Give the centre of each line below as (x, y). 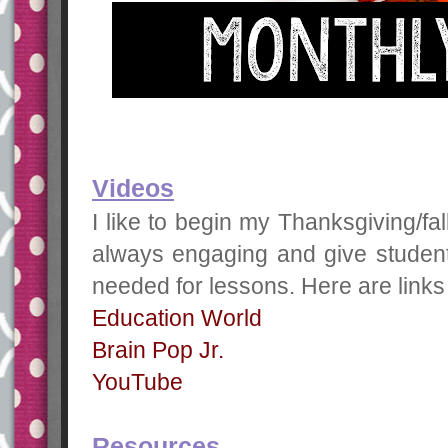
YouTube (137, 382)
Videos (133, 189)
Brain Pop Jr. (158, 350)
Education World (177, 318)
